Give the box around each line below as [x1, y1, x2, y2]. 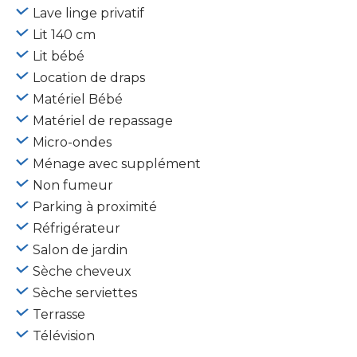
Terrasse [33, 306, 85, 322]
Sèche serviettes [33, 284, 137, 300]
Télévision [33, 328, 95, 343]
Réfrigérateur [33, 220, 120, 236]
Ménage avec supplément [33, 155, 201, 171]
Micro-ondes [33, 134, 112, 150]
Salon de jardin [33, 241, 127, 257]
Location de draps [33, 69, 145, 85]
